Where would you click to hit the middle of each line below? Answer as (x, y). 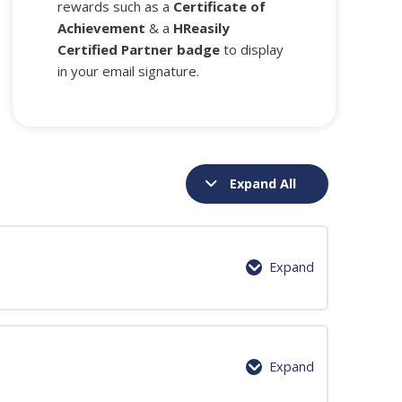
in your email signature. (128, 70)
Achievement (101, 27)
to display (251, 49)
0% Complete (183, 335)
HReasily (201, 27)
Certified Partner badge (138, 49)
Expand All (263, 183)
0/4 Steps (277, 335)
